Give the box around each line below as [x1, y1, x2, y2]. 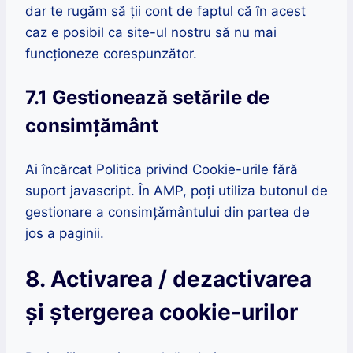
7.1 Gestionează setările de [25, 86, 269, 110]
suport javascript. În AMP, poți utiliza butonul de [25, 183, 328, 199]
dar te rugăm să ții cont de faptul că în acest [25, 3, 306, 20]
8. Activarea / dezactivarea [25, 266, 312, 293]
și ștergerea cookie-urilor [25, 299, 298, 326]
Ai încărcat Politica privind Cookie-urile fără [25, 162, 298, 178]
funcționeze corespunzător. [25, 46, 197, 62]
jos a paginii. [25, 225, 104, 242]
